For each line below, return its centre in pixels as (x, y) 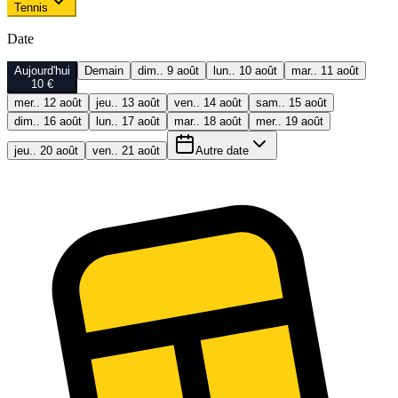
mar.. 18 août (208, 121)
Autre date (222, 150)
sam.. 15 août (291, 102)
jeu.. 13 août (128, 102)
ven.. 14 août (208, 102)
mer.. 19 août (290, 121)
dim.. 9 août (168, 70)
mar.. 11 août (325, 70)
